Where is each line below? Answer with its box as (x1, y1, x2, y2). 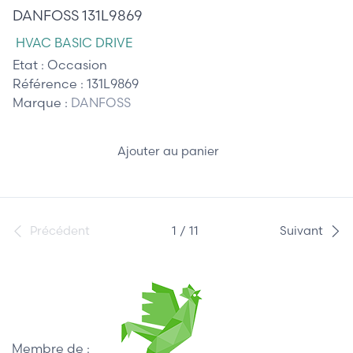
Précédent (30, 223, 91, 239)
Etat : (13, 56, 47, 72)
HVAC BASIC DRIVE (16, 34, 132, 50)
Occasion (47, 56, 107, 72)
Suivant (279, 223, 323, 239)
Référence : (13, 75, 87, 91)
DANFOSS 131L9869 (13, 6, 143, 24)
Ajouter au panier (117, 143, 222, 158)
